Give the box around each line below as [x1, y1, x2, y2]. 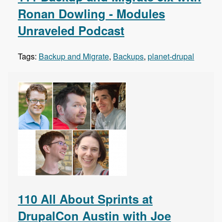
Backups [113, 51, 144, 62]
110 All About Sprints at [18, 190, 153, 208]
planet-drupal [148, 51, 194, 62]
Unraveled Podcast [18, 22, 124, 39]
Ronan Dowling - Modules [18, 5, 165, 22]
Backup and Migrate [39, 51, 109, 62]
